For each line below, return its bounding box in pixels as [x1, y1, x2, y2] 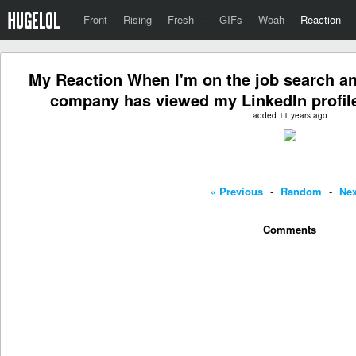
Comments [263, 222, 317, 237]
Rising [123, 12, 152, 27]
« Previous [211, 184, 263, 199]
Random [281, 184, 322, 199]
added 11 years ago [253, 110, 327, 121]
